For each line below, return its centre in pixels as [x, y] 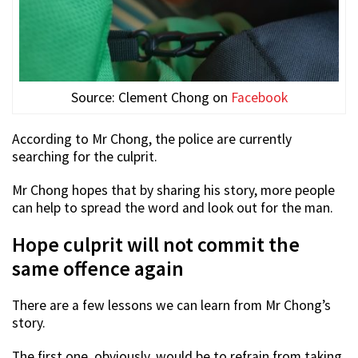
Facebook [259, 98]
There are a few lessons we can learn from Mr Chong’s [171, 306]
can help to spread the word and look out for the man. [173, 208]
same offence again [98, 269]
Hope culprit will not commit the [156, 245]
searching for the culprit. [85, 157]
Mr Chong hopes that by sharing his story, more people [173, 191]
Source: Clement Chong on [151, 98]
